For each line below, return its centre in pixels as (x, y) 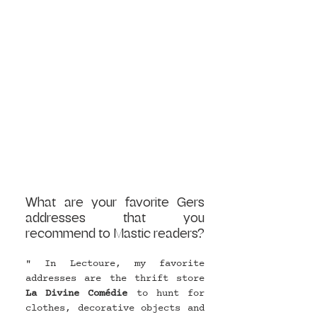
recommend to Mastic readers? (115, 233)
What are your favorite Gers (115, 202)
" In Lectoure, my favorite (115, 263)
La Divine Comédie (77, 293)
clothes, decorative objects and (115, 308)
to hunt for (166, 293)
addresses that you (115, 218)
